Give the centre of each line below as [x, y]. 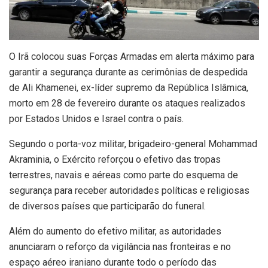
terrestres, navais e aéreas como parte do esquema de [124, 175]
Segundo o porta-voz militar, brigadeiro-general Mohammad [133, 144]
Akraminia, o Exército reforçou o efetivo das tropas [115, 159]
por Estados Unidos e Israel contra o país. [96, 118]
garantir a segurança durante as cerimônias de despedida [128, 72]
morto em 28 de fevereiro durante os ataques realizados [127, 103]
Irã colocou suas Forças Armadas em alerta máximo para [135, 56]
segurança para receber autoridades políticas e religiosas [129, 190]
